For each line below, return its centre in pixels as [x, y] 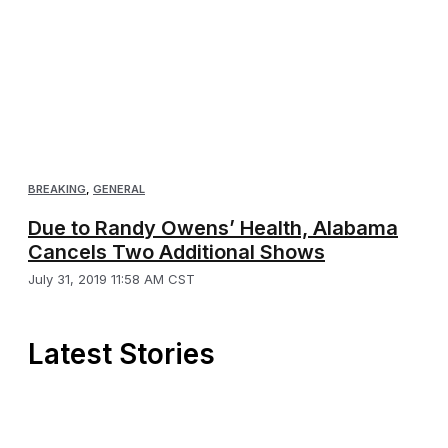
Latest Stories [121, 353]
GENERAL [119, 188]
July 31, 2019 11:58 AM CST [111, 278]
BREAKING [57, 188]
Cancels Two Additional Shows [176, 251]
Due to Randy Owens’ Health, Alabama [213, 227]
